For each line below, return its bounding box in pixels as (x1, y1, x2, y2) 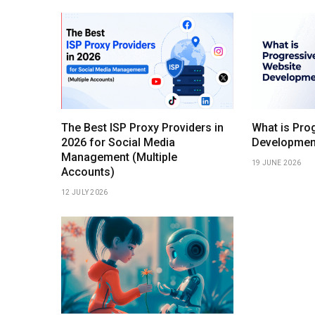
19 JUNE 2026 (251, 159, 302, 167)
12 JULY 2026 (61, 188, 108, 197)
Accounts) (61, 165, 115, 179)
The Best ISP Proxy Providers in (61, 121, 224, 135)
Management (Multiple (61, 150, 177, 165)
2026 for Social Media (61, 136, 175, 150)
